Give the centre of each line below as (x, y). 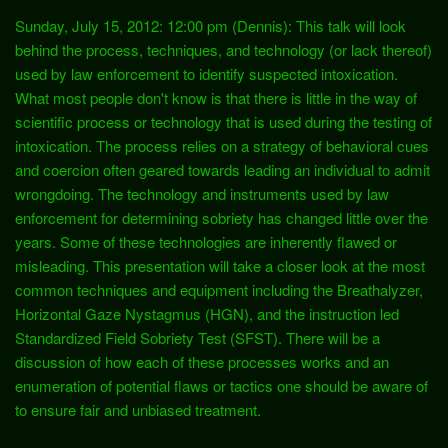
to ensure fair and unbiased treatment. (138, 409)
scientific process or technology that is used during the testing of (223, 121)
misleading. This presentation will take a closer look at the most (220, 265)
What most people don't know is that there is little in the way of (216, 97)
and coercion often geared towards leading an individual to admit (222, 169)
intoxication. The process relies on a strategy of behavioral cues (222, 145)
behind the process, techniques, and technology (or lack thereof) (223, 49)
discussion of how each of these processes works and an (202, 361)
